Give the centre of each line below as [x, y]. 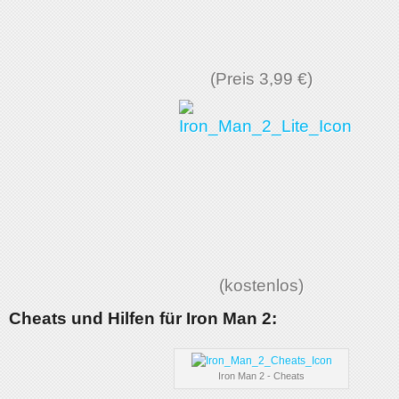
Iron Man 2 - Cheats [261, 376]
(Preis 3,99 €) [261, 79]
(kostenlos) [261, 285]
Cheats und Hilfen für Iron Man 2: [143, 318]
